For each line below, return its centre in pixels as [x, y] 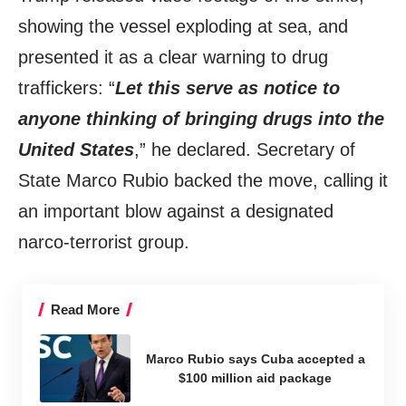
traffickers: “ [67, 88]
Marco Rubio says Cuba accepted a [255, 358]
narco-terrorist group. [104, 242]
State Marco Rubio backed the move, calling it [203, 181]
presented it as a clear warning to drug [173, 58]
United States [76, 150]
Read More [85, 310]
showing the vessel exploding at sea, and [183, 27]
